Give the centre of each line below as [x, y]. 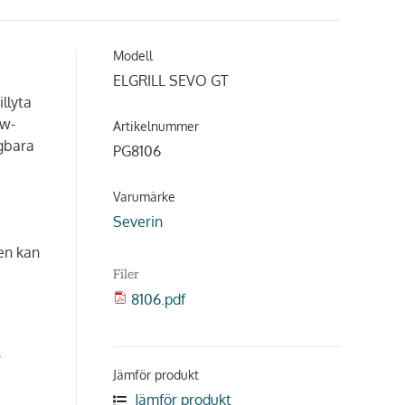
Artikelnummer [156, 126]
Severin [138, 221]
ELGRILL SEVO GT [171, 80]
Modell [133, 56]
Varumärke [144, 197]
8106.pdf [158, 299]
